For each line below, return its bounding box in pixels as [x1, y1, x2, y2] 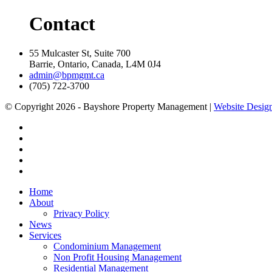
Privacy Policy [53, 208, 109, 219]
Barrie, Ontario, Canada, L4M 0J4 [29, 59, 161, 70]
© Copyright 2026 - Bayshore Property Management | [5, 101, 214, 112]
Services [29, 230, 61, 241]
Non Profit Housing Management [53, 252, 182, 263]
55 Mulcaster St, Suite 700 [29, 48, 131, 59]
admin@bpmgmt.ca [29, 70, 104, 81]
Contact [29, 12, 95, 35]
